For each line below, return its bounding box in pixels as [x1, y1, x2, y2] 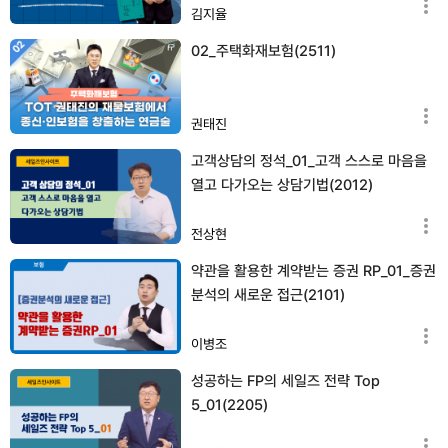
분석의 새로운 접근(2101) [191, 285, 345, 304]
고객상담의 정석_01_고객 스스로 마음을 [191, 151, 427, 170]
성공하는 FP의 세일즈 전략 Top [191, 371, 380, 390]
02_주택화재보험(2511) [191, 41, 336, 60]
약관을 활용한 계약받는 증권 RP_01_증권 [191, 261, 436, 280]
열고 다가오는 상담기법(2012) [191, 175, 373, 194]
